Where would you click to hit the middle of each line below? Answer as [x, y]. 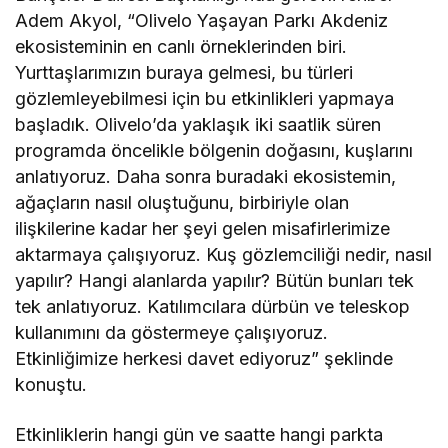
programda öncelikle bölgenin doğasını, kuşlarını [214, 151]
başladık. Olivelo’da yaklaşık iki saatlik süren [198, 125]
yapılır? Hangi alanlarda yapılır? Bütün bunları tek [215, 281]
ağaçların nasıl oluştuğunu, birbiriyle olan [182, 203]
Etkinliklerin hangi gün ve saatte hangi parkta [199, 435]
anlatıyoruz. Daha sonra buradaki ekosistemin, [206, 177]
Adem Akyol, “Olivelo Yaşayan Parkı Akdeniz [202, 21]
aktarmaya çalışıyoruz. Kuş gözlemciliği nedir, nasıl [224, 255]
